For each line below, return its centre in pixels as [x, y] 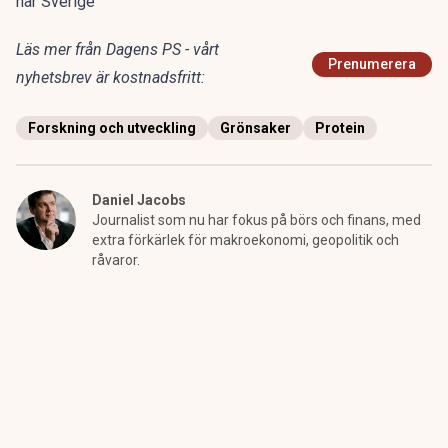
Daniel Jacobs [139, 200]
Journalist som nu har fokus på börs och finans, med [256, 220]
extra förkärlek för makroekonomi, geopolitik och [245, 240]
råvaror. [116, 260]
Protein [340, 128]
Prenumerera [372, 64]
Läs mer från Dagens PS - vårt [117, 49]
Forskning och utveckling [112, 128]
